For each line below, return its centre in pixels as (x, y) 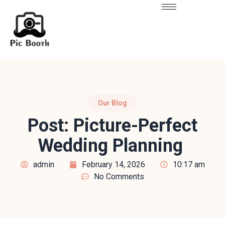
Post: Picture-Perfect (113, 125)
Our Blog (113, 103)
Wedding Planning (110, 145)
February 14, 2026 (113, 164)
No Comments (119, 176)
